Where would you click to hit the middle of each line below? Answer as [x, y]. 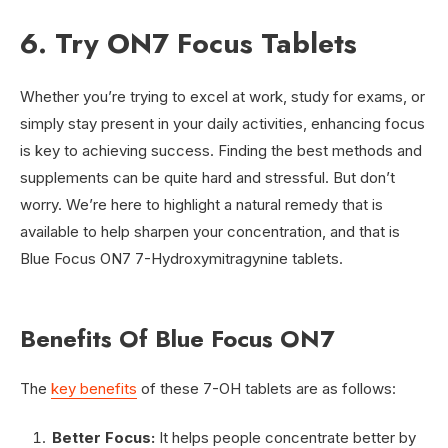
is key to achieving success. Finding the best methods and [221, 150]
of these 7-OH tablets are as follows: [266, 388]
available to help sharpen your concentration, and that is [210, 231]
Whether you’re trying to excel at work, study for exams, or [222, 96]
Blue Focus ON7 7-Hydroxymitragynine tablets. [183, 258]
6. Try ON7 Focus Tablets [188, 43]
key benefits [94, 388]
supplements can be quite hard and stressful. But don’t [207, 177]
